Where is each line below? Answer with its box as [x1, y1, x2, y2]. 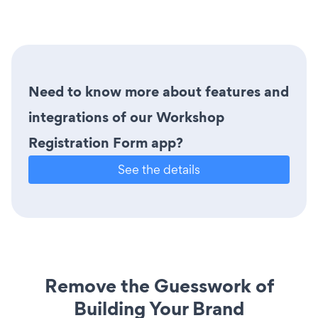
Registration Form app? [28, 132, 183, 153]
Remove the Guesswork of [44, 272, 274, 299]
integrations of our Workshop [28, 106, 224, 127]
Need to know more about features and [28, 81, 289, 102]
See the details [118, 160, 200, 177]
